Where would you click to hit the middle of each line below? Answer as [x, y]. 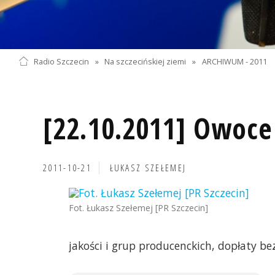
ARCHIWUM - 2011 [235, 61]
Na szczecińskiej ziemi [145, 61]
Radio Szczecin [61, 61]
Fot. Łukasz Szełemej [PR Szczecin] [138, 208]
